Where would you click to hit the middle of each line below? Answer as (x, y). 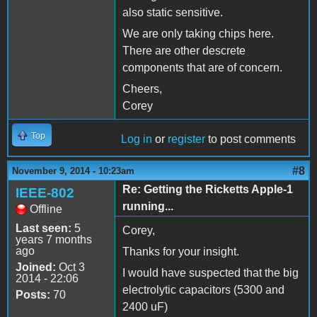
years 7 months (54, 239)
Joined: (36, 267)
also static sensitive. (173, 12)
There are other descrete (184, 50)
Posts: (33, 294)
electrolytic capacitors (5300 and (203, 289)
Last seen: (44, 228)
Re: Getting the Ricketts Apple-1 (208, 189)
